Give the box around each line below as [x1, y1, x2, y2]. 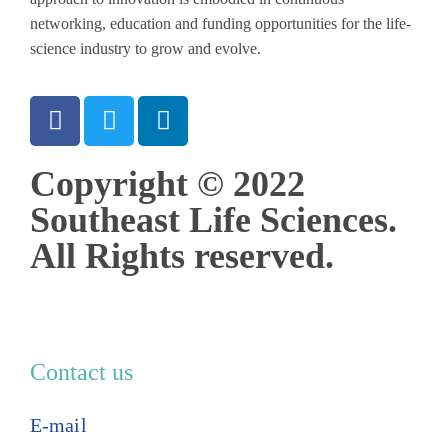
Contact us [30, 358, 133, 385]
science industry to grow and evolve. [30, 39, 261, 57]
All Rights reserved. [30, 235, 334, 276]
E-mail [30, 413, 87, 436]
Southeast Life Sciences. [30, 199, 397, 240]
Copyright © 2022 [30, 163, 305, 204]
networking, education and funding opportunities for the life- [30, 14, 411, 32]
